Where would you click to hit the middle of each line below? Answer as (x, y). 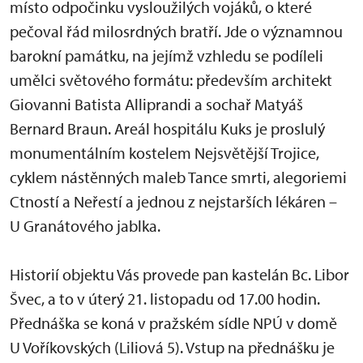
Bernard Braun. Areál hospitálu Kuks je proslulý (167, 128)
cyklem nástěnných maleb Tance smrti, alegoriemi (178, 177)
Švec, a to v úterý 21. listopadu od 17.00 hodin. (165, 298)
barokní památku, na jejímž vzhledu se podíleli (167, 55)
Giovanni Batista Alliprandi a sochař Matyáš (156, 104)
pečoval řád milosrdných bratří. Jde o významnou (176, 31)
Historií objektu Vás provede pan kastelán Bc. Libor (179, 274)
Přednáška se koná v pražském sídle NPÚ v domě (173, 322)
